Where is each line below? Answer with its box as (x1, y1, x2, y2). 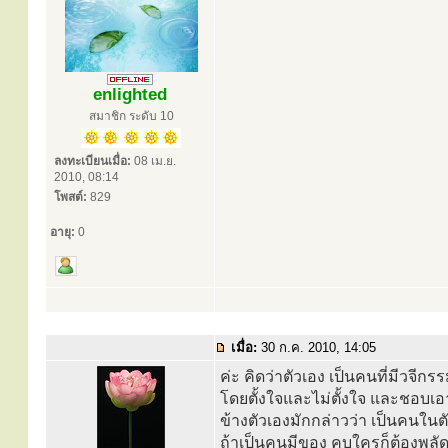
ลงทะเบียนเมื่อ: (54, 154, 131, 168)
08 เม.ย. (131, 154, 176, 168)
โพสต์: (54, 190, 87, 204)
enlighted (93, 85, 167, 104)
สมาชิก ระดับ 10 (88, 109, 174, 123)
